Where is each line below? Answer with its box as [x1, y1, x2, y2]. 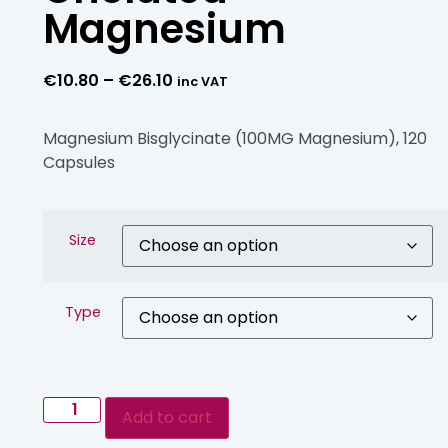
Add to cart [122, 406, 213, 430]
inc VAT [177, 73, 228, 91]
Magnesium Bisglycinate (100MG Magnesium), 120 [43, 127, 427, 151]
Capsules [43, 151, 115, 175]
